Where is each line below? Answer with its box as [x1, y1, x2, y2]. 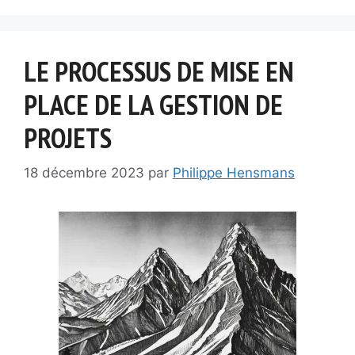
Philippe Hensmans [173, 165, 295, 181]
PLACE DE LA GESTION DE [24, 86, 283, 123]
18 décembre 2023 [24, 165, 144, 181]
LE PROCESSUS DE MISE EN [24, 52, 294, 90]
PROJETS [24, 119, 112, 156]
